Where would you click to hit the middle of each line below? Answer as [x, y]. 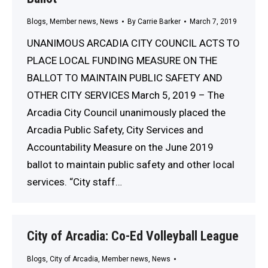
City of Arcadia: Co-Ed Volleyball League [133, 236]
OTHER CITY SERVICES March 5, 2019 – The [126, 95]
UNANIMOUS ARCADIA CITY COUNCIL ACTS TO [133, 43]
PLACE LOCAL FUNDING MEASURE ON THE [122, 60]
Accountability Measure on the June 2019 [120, 147]
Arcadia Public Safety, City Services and [115, 130]
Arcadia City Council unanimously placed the [126, 112]
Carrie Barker [159, 21]
